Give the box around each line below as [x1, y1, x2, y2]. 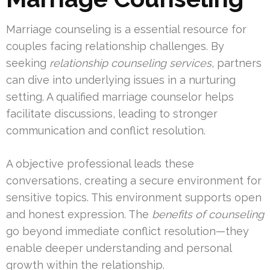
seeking [6, 57, 49, 70]
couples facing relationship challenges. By [6, 40, 224, 53]
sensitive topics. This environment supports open [6, 191, 262, 204]
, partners [212, 57, 262, 70]
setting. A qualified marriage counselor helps [6, 90, 234, 104]
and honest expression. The [6, 208, 152, 221]
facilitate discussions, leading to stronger [6, 107, 218, 121]
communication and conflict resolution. [6, 124, 206, 137]
